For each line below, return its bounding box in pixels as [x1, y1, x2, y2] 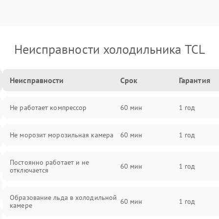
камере [10, 201, 32, 210]
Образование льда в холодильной [10, 193, 117, 202]
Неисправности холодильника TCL [14, 41, 205, 57]
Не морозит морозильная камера [10, 131, 114, 139]
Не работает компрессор [10, 103, 87, 112]
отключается [10, 166, 49, 175]
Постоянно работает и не [10, 158, 89, 167]
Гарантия [178, 75, 210, 85]
